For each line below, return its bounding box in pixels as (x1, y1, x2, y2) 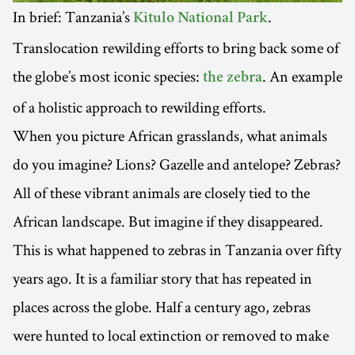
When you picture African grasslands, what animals (13, 124, 327, 146)
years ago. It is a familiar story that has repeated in (13, 267, 312, 288)
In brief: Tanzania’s (13, 6, 133, 27)
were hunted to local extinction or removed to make (13, 324, 329, 345)
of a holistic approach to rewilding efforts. (13, 96, 266, 117)
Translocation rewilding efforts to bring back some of (13, 36, 339, 58)
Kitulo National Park (133, 10, 268, 27)
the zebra (203, 70, 262, 86)
